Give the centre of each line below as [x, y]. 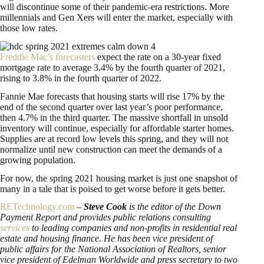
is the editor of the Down [174, 207]
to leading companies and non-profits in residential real [133, 228]
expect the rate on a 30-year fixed [158, 57]
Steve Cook [105, 207]
